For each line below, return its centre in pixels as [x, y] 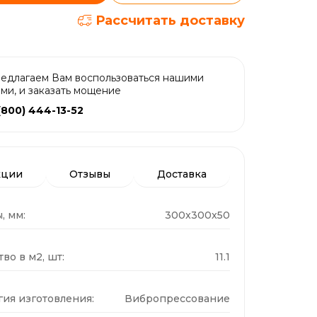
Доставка [181, 174]
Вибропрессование [177, 298]
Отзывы [90, 174]
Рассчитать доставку [170, 21]
